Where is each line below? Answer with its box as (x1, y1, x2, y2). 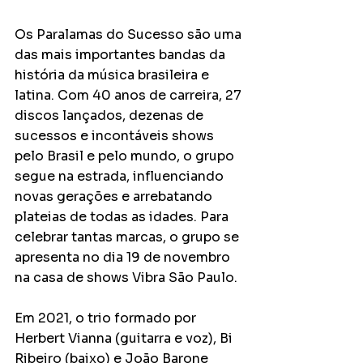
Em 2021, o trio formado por (15, 309, 199, 327)
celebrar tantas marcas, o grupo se (15, 228, 242, 246)
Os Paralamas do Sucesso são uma (15, 25, 245, 43)
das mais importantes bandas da (15, 45, 228, 63)
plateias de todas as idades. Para (15, 207, 232, 225)
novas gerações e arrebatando (15, 187, 216, 205)
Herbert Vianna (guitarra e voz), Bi (15, 329, 236, 347)
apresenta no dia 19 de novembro (15, 248, 233, 266)
